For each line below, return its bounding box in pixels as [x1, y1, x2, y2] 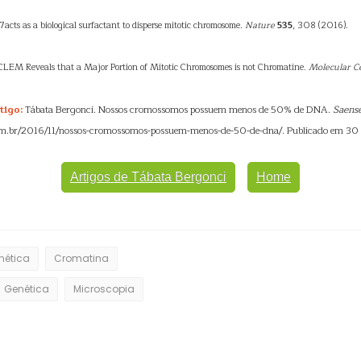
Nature [245, 17, 277, 33]
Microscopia [73, 281, 135, 296]
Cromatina [54, 251, 109, 265]
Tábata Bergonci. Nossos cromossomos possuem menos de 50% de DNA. [23, 101, 333, 118]
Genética [4, 281, 49, 296]
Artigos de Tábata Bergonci [70, 169, 226, 184]
